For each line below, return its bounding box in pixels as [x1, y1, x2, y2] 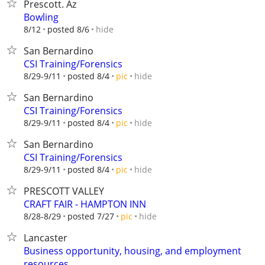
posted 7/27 [67, 211, 114, 222]
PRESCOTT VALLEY [24, 185, 104, 198]
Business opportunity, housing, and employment [24, 244, 241, 257]
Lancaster [24, 231, 67, 244]
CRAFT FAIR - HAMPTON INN [24, 198, 146, 211]
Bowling [24, 11, 59, 24]
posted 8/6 [47, 24, 89, 35]
